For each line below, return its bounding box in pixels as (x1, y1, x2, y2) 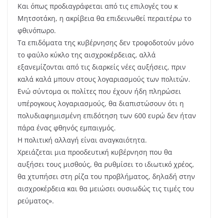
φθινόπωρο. (18, 26, 56, 35)
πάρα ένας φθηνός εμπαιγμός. (18, 123, 116, 132)
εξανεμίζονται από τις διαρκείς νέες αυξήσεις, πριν (18, 62, 186, 72)
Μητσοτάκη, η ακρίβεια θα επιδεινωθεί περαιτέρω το (18, 14, 191, 23)
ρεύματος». (18, 196, 54, 205)
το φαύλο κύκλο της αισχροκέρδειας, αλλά (18, 50, 156, 59)
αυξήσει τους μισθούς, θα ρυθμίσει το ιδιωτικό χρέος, (18, 160, 194, 169)
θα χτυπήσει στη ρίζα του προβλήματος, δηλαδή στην (18, 172, 195, 181)
